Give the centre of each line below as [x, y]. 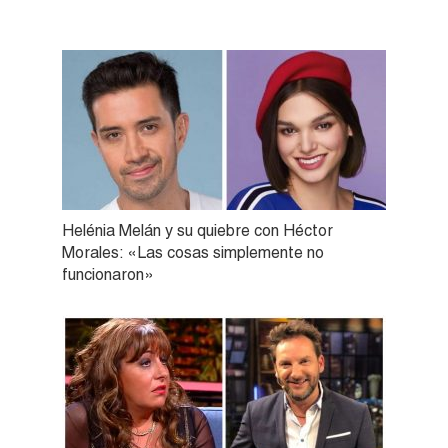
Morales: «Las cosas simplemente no [193, 252]
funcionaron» [108, 274]
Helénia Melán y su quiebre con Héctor [197, 230]
